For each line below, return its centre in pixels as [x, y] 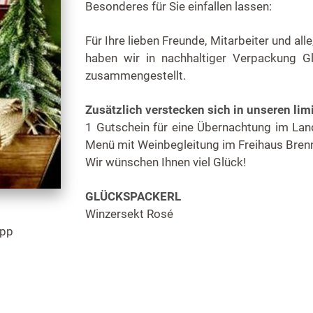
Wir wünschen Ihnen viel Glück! [166, 162]
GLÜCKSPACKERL [133, 197]
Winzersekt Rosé [129, 214]
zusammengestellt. [136, 76]
